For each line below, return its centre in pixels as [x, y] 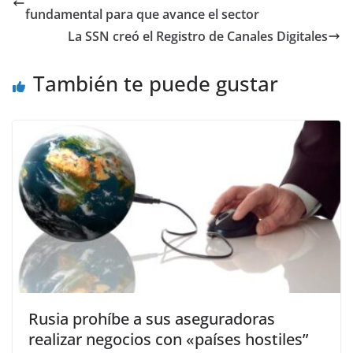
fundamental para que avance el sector [142, 15]
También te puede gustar [156, 84]
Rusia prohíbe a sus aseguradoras [152, 319]
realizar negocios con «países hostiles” [168, 340]
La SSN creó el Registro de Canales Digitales [198, 37]
